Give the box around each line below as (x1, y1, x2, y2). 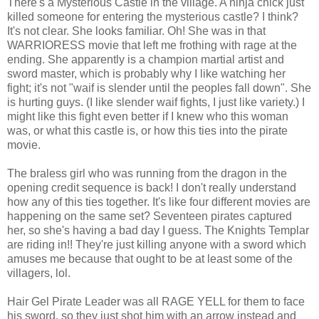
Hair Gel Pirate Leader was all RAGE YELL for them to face (7, 295, 305, 308)
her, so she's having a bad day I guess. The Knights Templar (7, 224, 309, 236)
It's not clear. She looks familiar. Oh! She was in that (7, 24, 266, 37)
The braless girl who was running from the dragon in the (7, 167, 287, 179)
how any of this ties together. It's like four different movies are (7, 195, 310, 208)
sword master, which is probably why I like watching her (7, 67, 286, 80)
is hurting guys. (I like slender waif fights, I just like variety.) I (7, 95, 305, 108)
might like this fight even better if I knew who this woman (7, 110, 288, 122)
